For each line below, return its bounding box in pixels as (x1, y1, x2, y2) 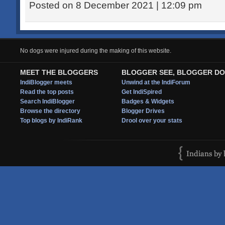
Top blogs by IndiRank (20, 117, 82, 124)
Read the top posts (20, 88, 74, 95)
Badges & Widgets (122, 98, 174, 105)
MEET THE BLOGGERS (20, 68, 98, 76)
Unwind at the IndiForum (122, 79, 190, 86)
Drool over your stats (122, 117, 182, 124)
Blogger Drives (122, 107, 165, 115)
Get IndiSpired (122, 88, 162, 95)
